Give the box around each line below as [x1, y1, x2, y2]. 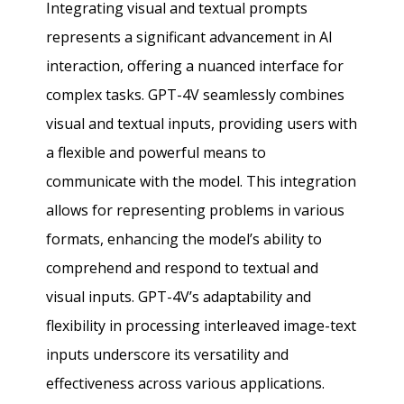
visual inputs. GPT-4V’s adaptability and [46, 286, 312, 307]
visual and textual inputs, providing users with [46, 113, 358, 133]
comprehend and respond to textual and [46, 257, 319, 278]
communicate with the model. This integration [46, 170, 357, 191]
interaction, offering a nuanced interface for [46, 55, 344, 76]
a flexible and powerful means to [46, 142, 267, 162]
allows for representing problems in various [46, 199, 345, 220]
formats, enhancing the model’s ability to [46, 228, 323, 249]
